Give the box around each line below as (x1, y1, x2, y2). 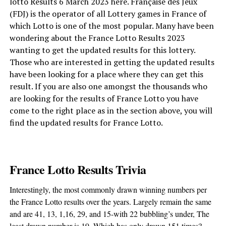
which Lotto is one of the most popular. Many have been (9, 20, 214, 31)
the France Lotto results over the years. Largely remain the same (9, 196, 211, 207)
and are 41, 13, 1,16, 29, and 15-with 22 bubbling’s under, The (9, 208, 209, 219)
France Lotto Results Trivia (9, 160, 146, 178)
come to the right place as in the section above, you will (9, 105, 212, 116)
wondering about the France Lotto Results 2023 (9, 32, 185, 43)
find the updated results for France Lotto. (9, 117, 163, 128)
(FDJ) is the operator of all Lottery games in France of (9, 8, 206, 19)
